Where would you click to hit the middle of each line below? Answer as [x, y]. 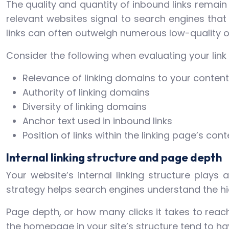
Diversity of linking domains [85, 106]
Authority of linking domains [86, 92]
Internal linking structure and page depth [114, 157]
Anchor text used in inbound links [97, 121]
